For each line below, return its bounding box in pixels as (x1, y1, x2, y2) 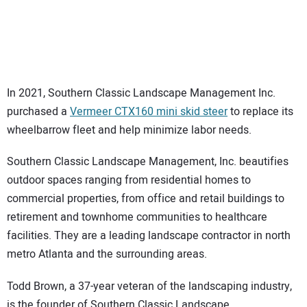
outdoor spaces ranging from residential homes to (7, 172, 251, 189)
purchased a (7, 103, 70, 120)
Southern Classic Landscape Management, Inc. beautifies (7, 153, 288, 171)
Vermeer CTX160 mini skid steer (70, 103, 228, 120)
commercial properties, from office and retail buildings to (7, 191, 284, 208)
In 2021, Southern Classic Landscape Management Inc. (7, 84, 275, 101)
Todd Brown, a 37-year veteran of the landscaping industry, (7, 278, 292, 295)
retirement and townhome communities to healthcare (7, 209, 267, 226)
